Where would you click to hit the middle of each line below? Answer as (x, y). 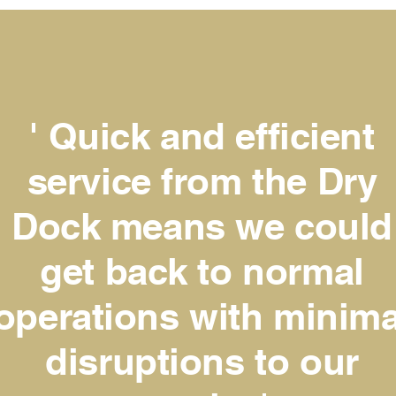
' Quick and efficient (202, 136)
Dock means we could (202, 226)
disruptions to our (202, 362)
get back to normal (202, 271)
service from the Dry (202, 181)
